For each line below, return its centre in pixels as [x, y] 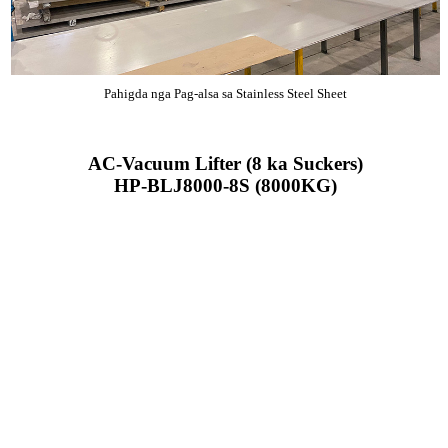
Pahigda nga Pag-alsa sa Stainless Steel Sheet [225, 94]
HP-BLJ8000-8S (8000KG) [225, 186]
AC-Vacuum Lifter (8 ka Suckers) [225, 164]
